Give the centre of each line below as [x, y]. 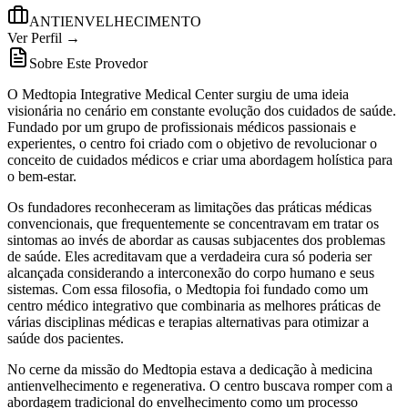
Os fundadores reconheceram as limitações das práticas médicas [189, 207]
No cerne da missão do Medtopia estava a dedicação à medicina [190, 369]
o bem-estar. [44, 176]
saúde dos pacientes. [67, 338]
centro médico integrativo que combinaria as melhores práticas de [194, 305]
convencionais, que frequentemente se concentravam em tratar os [193, 223]
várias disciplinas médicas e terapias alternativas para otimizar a [188, 321]
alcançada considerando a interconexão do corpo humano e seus [191, 272]
